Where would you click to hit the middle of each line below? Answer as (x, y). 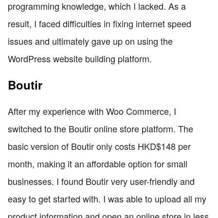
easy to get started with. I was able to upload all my (107, 198)
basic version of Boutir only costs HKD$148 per (99, 146)
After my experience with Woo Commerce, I (92, 111)
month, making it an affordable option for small (98, 163)
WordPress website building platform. (80, 58)
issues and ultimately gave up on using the (90, 41)
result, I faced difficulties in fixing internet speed (100, 23)
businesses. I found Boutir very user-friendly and (101, 181)
